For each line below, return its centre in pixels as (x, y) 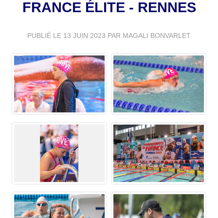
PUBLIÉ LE (45, 35)
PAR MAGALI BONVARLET (148, 35)
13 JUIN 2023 (84, 35)
